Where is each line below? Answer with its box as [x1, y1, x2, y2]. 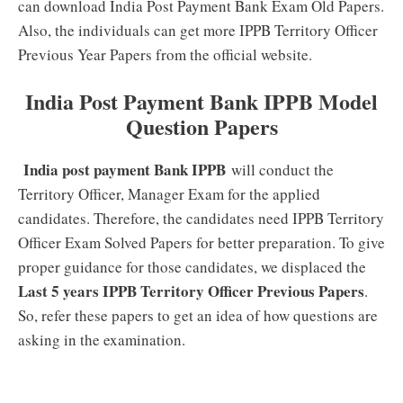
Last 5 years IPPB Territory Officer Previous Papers [18, 280, 364, 302]
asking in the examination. [18, 329, 185, 350]
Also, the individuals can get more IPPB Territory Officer [18, 19, 378, 40]
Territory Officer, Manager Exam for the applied [18, 184, 320, 204]
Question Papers [125, 111, 278, 142]
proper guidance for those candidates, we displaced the [18, 256, 366, 277]
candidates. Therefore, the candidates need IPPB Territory [18, 208, 384, 228]
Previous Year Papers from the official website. [18, 43, 312, 65]
